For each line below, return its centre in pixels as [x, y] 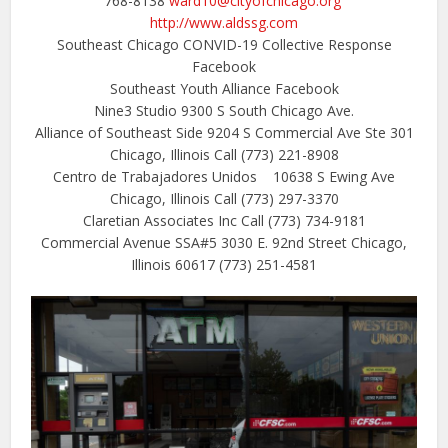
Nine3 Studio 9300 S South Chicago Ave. [224, 110]
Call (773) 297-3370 [276, 198]
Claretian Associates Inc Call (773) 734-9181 [224, 220]
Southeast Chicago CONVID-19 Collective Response [224, 44]
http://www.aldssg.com [224, 22]
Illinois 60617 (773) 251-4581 [224, 264]
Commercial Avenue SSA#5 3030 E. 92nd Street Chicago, [224, 242]
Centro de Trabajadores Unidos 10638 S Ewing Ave [224, 176]
